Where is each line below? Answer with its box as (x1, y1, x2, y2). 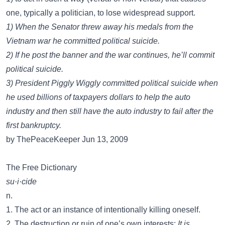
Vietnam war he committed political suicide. (6, 37, 160, 45)
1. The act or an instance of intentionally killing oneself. (6, 205, 200, 214)
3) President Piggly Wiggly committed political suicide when (6, 79, 218, 87)
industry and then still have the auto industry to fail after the (6, 107, 213, 116)
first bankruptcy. (6, 121, 61, 130)
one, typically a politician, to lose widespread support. (6, 9, 195, 17)
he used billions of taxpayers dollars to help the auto (6, 93, 190, 101)
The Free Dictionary (6, 163, 77, 172)
